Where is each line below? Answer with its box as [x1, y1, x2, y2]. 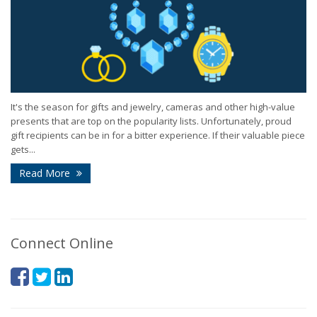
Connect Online [11, 234, 113, 253]
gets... [11, 143, 35, 156]
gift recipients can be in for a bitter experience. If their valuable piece [11, 129, 305, 142]
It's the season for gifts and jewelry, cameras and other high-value [11, 100, 295, 114]
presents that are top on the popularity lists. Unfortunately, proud [11, 115, 292, 128]
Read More [19, 166, 73, 180]
